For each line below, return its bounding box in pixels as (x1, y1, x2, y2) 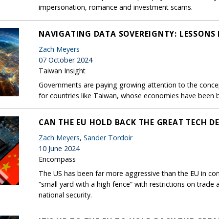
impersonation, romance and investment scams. (39, 2, 193, 12)
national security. (39, 190, 92, 199)
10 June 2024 (39, 143, 80, 153)
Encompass (39, 154, 76, 164)
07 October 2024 (39, 55, 92, 65)
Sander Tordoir (84, 132, 132, 142)
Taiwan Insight (39, 66, 86, 75)
